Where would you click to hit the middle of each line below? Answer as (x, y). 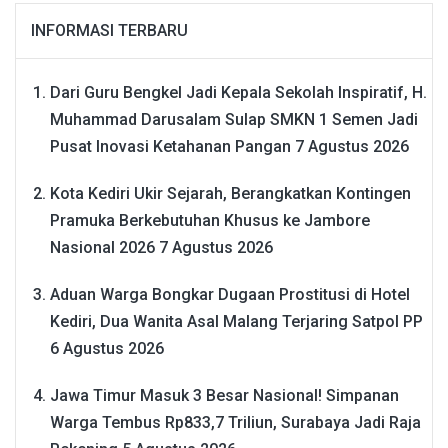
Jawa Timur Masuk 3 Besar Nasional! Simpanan (224, 395)
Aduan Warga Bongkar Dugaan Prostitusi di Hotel (230, 294)
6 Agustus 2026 (107, 348)
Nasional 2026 (102, 247)
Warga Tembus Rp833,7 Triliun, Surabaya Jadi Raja (235, 422)
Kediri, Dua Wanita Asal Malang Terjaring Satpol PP (236, 321)
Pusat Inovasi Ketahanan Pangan (170, 146)
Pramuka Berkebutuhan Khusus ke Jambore (210, 220)
